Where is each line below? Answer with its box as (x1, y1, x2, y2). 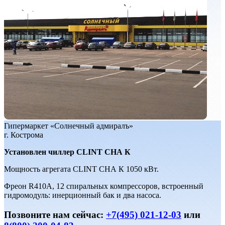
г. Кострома (4, 131, 43, 140)
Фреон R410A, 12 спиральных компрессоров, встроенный (4, 182, 203, 191)
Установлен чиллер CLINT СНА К (4, 148, 131, 157)
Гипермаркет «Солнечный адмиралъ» (4, 122, 133, 131)
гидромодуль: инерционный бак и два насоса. (4, 191, 161, 200)
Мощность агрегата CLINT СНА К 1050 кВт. (4, 165, 159, 174)
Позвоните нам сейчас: (4, 209, 106, 220)
